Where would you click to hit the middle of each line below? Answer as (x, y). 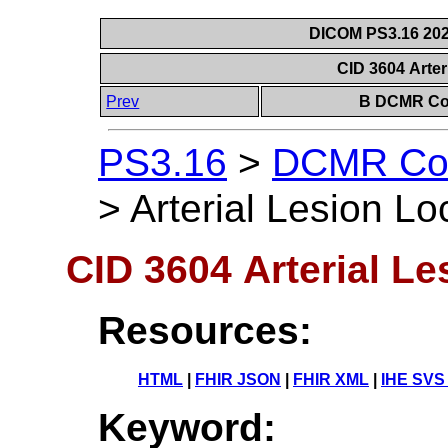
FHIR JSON (238, 379)
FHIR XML (331, 379)
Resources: (205, 330)
